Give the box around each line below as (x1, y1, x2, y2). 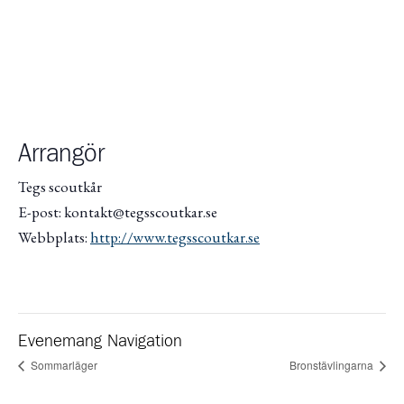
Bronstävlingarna (289, 357, 376, 373)
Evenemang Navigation (18, 333, 182, 351)
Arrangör (18, 141, 105, 167)
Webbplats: (18, 227, 90, 248)
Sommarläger (28, 357, 97, 373)
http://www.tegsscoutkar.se (90, 227, 260, 248)
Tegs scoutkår (18, 177, 102, 197)
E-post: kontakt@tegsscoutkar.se (18, 202, 217, 223)
